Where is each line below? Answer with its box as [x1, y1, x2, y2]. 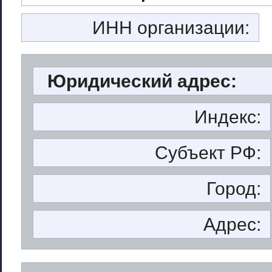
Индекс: [194, 106, 262, 127]
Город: [206, 178, 262, 199]
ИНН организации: [92, 18, 250, 38]
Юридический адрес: [47, 70, 237, 91]
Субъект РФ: [155, 142, 262, 163]
